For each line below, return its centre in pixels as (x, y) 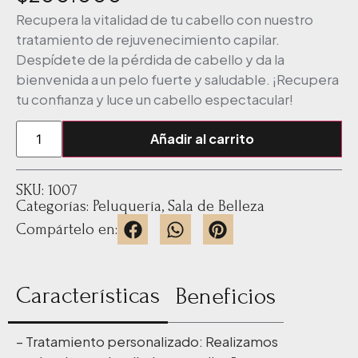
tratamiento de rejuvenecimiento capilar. (148, 39)
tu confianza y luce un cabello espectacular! (155, 99)
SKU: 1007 (47, 191)
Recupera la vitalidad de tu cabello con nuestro (165, 19)
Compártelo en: (67, 230)
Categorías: (54, 207)
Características (88, 296)
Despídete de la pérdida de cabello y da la (150, 59)
